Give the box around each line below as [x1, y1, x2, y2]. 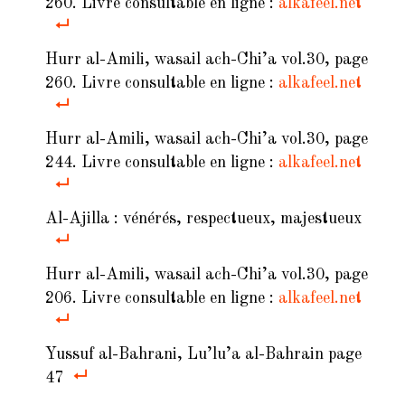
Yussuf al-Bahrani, [45, 346, 187, 363]
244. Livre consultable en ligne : [45, 155, 278, 171]
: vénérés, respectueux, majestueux [109, 211, 362, 227]
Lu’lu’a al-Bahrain [187, 346, 324, 363]
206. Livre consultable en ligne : [45, 290, 278, 306]
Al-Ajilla [45, 211, 109, 227]
